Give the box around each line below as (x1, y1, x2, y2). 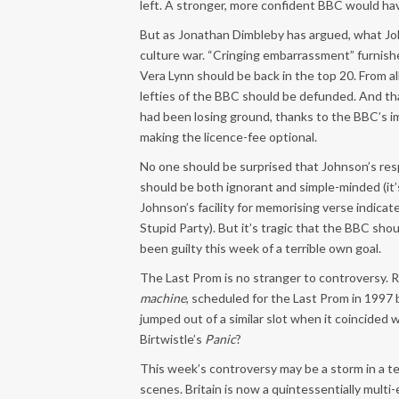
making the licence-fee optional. (140, 129, 317, 144)
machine (140, 290, 186, 305)
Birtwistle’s (140, 331, 205, 346)
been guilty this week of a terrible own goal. (140, 240, 381, 256)
